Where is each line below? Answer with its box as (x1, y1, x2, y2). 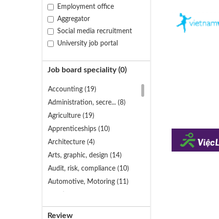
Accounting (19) (48, 86, 96, 93)
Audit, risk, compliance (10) (48, 165, 129, 172)
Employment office (57, 3, 114, 10)
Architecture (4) (48, 139, 95, 146)
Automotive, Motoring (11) (48, 178, 129, 185)
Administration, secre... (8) (48, 99, 126, 106)
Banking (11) (48, 205, 86, 212)
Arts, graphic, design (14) (48, 152, 122, 159)
